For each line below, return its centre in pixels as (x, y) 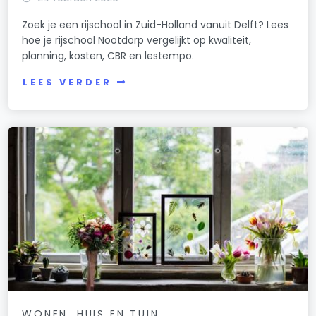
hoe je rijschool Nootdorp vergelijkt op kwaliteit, (137, 40)
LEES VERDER (67, 83)
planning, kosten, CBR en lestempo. (108, 55)
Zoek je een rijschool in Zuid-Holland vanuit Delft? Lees (156, 24)
